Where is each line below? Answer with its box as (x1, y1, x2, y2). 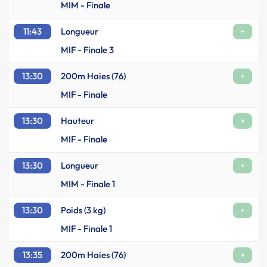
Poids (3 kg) (61, 204, 105, 216)
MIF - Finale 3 (61, 44, 114, 55)
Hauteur (61, 115, 94, 126)
